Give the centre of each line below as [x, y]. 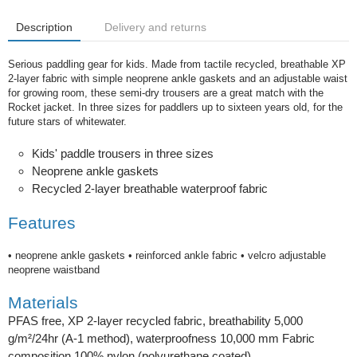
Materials [43, 302]
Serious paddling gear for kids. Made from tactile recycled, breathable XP [177, 64]
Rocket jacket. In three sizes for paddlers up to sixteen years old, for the [175, 107]
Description [44, 27]
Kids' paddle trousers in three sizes [123, 153]
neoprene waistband [54, 270]
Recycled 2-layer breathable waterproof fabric [150, 188]
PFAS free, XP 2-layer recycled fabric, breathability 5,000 [155, 321]
